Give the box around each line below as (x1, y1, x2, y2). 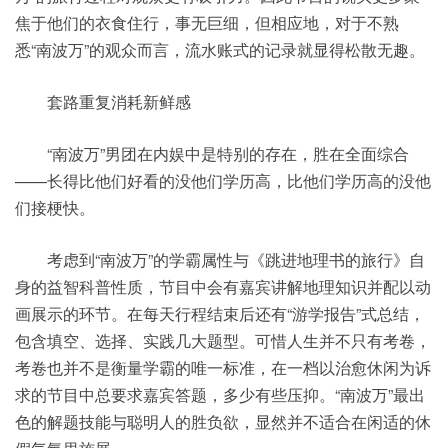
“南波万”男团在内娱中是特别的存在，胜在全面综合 (15, 142, 409, 166)
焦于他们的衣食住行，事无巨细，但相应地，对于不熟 (15, 11, 399, 35)
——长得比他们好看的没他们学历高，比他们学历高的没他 (15, 169, 431, 193)
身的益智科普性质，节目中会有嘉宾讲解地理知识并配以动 (15, 275, 431, 299)
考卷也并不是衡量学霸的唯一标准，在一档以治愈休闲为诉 (15, 356, 431, 380)
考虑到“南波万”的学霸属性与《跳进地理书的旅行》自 (15, 248, 425, 272)
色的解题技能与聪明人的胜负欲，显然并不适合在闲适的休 (15, 410, 431, 434)
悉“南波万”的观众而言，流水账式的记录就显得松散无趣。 (15, 38, 425, 62)
